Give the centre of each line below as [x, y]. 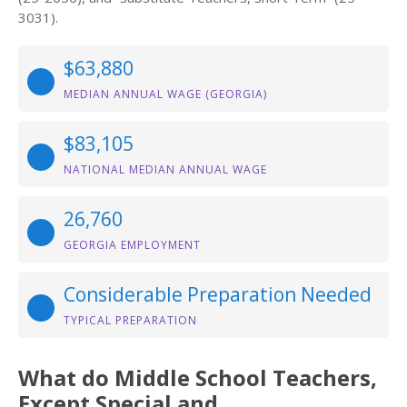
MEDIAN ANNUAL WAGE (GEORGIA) [165, 94]
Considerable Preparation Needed [218, 294]
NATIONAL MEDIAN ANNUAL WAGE [165, 169]
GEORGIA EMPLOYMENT [132, 245]
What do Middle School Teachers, [198, 377]
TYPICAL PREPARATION [130, 320]
